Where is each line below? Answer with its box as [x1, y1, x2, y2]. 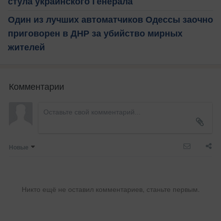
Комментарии [9, 79, 64, 93]
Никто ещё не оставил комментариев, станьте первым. [21, 184, 200, 194]
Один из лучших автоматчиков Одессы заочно [8, 15, 213, 25]
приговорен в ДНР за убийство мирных [8, 29, 183, 39]
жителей [8, 42, 45, 53]
